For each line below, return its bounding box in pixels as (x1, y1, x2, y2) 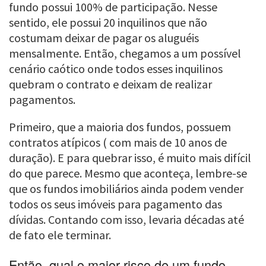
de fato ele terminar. (9, 227, 111, 243)
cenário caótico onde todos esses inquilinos (9, 61, 223, 77)
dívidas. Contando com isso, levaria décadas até (9, 212, 244, 227)
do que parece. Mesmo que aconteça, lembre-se (9, 166, 247, 181)
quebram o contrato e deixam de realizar (9, 77, 212, 92)
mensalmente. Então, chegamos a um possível (9, 46, 241, 61)
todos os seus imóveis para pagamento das (9, 197, 222, 212)
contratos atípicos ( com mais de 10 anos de (9, 135, 227, 150)
